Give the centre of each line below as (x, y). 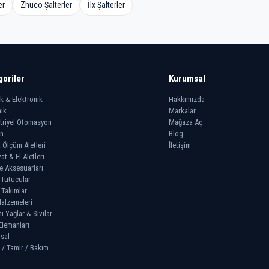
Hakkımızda (187, 100)
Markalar (183, 111)
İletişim (180, 145)
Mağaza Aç (186, 122)
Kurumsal (187, 79)
